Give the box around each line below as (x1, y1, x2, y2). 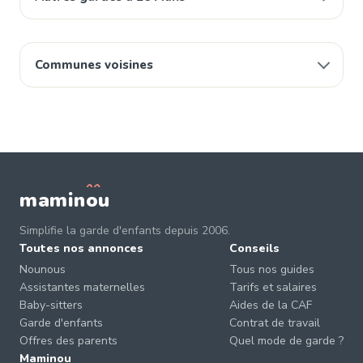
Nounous (19, 262, 66, 277)
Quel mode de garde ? (229, 333, 344, 348)
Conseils (229, 241, 280, 256)
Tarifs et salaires (229, 280, 317, 295)
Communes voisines (35, 57, 153, 73)
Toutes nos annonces (19, 241, 143, 256)
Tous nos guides (229, 262, 314, 277)
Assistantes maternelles (19, 280, 145, 295)
